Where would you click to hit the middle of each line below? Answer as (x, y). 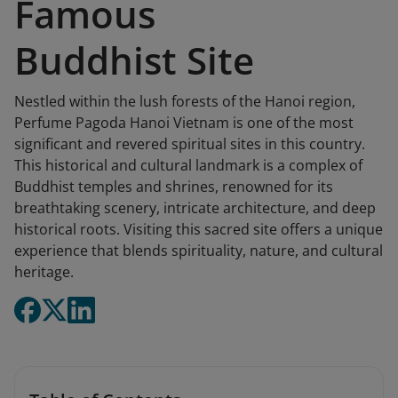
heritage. (44, 272)
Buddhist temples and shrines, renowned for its (174, 187)
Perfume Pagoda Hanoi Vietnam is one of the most (184, 123)
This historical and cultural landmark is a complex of (188, 165)
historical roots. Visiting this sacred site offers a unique (199, 229)
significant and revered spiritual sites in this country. (190, 144)
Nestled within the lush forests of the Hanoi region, (185, 101)
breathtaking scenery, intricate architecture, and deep (195, 208)
